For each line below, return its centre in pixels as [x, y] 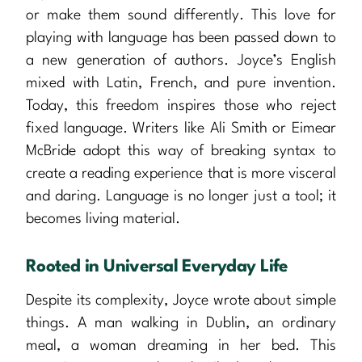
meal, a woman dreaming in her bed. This [181, 345]
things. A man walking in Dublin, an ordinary [181, 323]
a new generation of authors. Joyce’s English [181, 60]
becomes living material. [103, 219]
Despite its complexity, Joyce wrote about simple [181, 300]
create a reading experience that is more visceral [181, 173]
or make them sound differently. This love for [181, 15]
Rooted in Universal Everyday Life [157, 267]
